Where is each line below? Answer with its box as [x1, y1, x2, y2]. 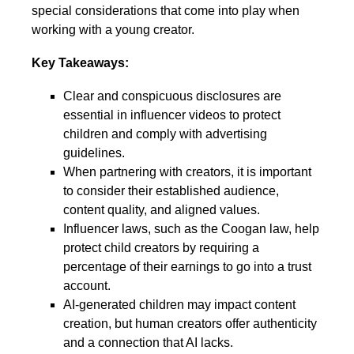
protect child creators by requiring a [63, 241, 259, 255]
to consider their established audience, [63, 184, 279, 198]
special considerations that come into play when [32, 4, 299, 18]
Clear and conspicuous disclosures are [63, 89, 281, 104]
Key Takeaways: [32, 56, 129, 70]
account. [63, 279, 111, 293]
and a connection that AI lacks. [63, 336, 233, 350]
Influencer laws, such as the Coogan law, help [63, 222, 319, 236]
